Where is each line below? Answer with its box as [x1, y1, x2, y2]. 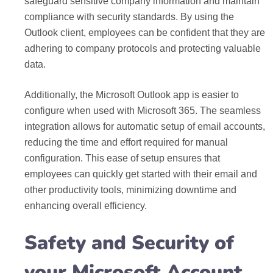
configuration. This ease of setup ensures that [24, 153, 220, 163]
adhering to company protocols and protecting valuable [24, 43, 261, 54]
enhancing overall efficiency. [24, 200, 147, 211]
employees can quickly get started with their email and [24, 169, 257, 179]
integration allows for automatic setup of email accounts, [24, 121, 265, 132]
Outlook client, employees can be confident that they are [24, 27, 265, 38]
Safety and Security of [24, 230, 234, 256]
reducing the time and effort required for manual [24, 137, 228, 147]
